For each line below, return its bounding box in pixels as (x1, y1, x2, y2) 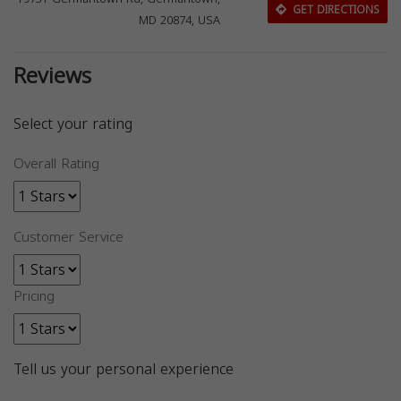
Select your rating (13, 110, 132, 139)
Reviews (13, 55, 91, 98)
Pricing (13, 284, 55, 310)
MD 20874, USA (139, 10, 221, 32)
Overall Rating (13, 151, 99, 177)
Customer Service (13, 225, 124, 251)
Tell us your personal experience (13, 355, 234, 384)
